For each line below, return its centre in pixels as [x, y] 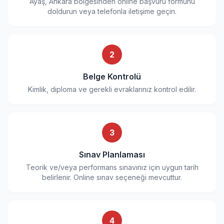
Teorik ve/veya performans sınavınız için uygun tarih [112, 167]
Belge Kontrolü [112, 76]
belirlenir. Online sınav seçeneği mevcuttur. [112, 177]
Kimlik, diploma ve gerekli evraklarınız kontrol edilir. [112, 89]
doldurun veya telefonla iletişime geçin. [112, 11]
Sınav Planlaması [112, 154]
